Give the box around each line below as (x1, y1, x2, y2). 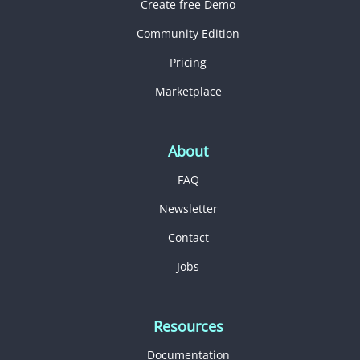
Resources (153, 316, 223, 336)
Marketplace (154, 83, 222, 99)
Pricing (170, 54, 207, 70)
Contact (167, 229, 209, 245)
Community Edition (137, 25, 239, 41)
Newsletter (158, 200, 218, 216)
